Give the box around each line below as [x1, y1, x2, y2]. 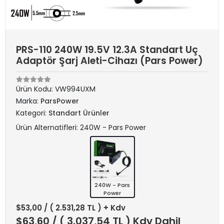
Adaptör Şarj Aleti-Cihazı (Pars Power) [16, 54, 203, 67]
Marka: [16, 96, 40, 106]
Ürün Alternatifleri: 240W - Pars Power [16, 122, 146, 132]
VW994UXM [55, 84, 95, 94]
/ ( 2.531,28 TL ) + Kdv [44, 202, 125, 213]
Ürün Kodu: [16, 84, 55, 94]
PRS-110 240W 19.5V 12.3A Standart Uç [16, 43, 198, 56]
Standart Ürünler [48, 108, 109, 118]
